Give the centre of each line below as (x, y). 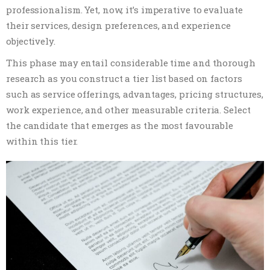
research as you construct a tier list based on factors (124, 78)
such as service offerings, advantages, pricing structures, (135, 94)
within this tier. (42, 141)
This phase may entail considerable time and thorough (131, 62)
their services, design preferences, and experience (118, 25)
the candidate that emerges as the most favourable (120, 125)
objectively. (31, 41)
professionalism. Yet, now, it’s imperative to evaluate (124, 9)
